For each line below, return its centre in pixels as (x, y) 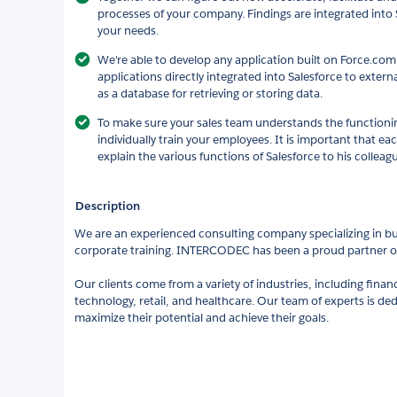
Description (108, 206)
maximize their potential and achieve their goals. (202, 317)
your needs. (128, 30)
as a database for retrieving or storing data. (210, 93)
